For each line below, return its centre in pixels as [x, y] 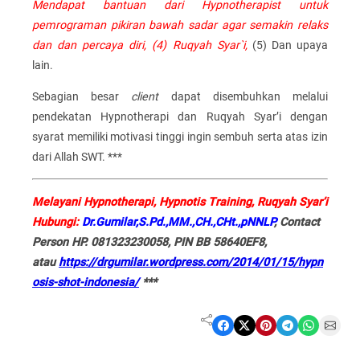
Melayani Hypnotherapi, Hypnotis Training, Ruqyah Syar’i [180, 201]
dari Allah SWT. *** [77, 157]
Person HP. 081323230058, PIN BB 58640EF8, [149, 241]
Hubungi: [55, 221]
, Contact [297, 221]
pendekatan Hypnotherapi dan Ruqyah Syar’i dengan [180, 117]
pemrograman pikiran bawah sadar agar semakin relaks [180, 25]
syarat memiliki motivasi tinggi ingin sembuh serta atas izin [180, 137]
